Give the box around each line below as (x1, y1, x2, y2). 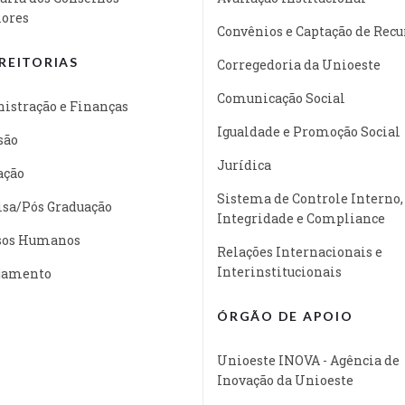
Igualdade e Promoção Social (217, 122, 400, 140)
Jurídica (217, 155, 271, 174)
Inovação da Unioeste (217, 371, 353, 389)
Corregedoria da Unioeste (217, 55, 381, 73)
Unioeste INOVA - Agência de (217, 351, 400, 369)
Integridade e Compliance (217, 209, 385, 227)
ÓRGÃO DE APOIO (217, 307, 353, 324)
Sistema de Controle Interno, (217, 189, 403, 207)
